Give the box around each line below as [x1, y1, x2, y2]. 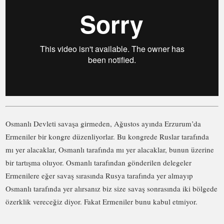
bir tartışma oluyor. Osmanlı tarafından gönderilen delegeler [5, 157, 192, 168]
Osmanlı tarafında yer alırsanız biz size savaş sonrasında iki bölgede [5, 183, 218, 194]
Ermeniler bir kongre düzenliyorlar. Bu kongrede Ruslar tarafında [5, 131, 209, 142]
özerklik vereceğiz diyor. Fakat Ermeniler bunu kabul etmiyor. [5, 196, 198, 207]
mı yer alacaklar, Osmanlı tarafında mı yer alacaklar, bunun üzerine [5, 144, 214, 155]
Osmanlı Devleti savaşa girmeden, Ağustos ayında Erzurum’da [5, 118, 201, 129]
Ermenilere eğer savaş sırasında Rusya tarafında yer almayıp [5, 170, 193, 181]
